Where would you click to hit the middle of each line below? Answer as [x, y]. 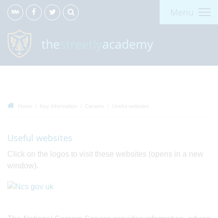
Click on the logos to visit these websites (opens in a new [105, 154]
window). [23, 166]
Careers [94, 106]
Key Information [58, 106]
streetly [81, 44]
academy [128, 44]
